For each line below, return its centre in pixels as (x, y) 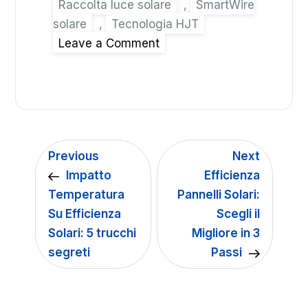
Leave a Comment (109, 44)
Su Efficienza (85, 214)
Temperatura (87, 195)
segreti (69, 253)
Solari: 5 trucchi (92, 233)
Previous (74, 156)
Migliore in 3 (225, 233)
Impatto (89, 176)
